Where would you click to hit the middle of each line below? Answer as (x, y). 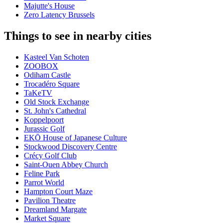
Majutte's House (49, 6)
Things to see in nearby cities (78, 36)
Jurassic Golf (44, 129)
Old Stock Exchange (56, 102)
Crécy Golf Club (50, 156)
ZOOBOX (41, 66)
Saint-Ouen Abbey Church (66, 165)
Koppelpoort (44, 120)
